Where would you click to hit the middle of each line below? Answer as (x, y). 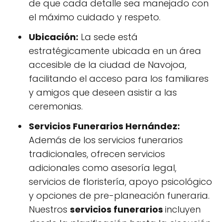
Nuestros (49, 210)
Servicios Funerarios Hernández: (104, 126)
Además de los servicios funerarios (106, 140)
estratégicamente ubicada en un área (115, 51)
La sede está (108, 37)
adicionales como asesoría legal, (103, 168)
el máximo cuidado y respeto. (95, 17)
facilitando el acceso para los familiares (119, 79)
